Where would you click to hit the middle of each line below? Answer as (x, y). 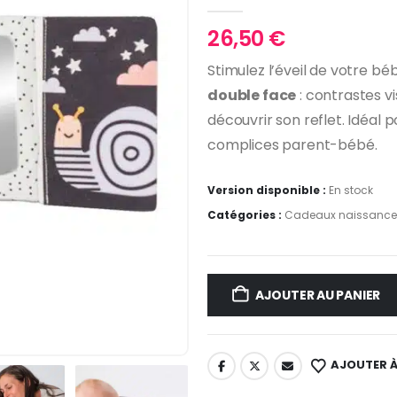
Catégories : (246, 214)
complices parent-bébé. (292, 145)
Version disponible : (268, 190)
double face (252, 96)
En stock (351, 190)
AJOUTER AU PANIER (318, 296)
